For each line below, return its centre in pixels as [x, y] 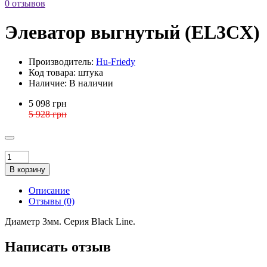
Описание [49, 190]
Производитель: [61, 61]
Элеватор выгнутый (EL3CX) [132, 32]
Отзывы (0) [52, 201]
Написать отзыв [58, 246]
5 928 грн [48, 114]
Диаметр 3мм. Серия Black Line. [70, 221]
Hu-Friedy [116, 61]
